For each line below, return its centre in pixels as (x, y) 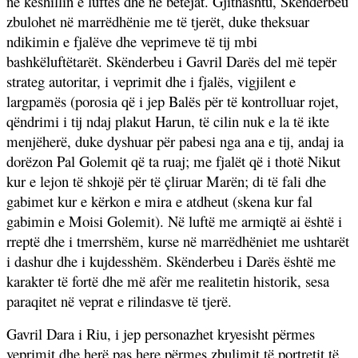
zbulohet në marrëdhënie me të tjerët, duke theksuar (158, 21)
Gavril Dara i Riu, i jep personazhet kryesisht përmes (161, 333)
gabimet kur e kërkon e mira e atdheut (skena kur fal (159, 201)
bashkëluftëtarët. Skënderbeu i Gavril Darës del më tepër (171, 61)
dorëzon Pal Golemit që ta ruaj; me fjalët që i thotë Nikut (173, 161)
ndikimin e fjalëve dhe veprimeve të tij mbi (132, 41)
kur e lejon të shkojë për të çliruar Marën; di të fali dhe (166, 181)
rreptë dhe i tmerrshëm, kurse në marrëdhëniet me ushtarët (178, 241)
